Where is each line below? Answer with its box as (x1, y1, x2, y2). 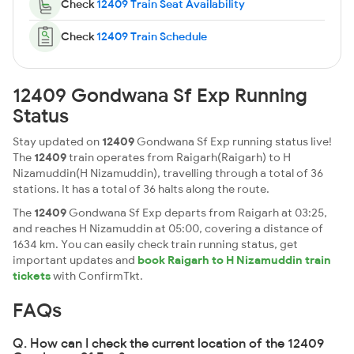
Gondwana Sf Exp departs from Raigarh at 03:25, (66, 205, 327, 220)
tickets (13, 269, 51, 283)
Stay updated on (13, 134, 102, 149)
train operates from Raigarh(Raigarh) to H (66, 150, 291, 164)
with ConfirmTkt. (51, 269, 143, 283)
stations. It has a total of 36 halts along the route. (13, 182, 269, 196)
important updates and (13, 253, 137, 267)
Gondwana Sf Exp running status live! (134, 134, 332, 149)
